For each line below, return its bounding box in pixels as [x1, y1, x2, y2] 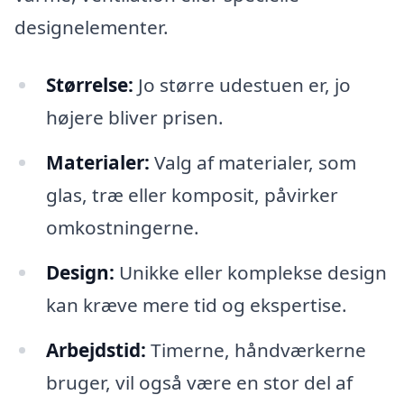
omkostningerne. [45, 214, 199, 240]
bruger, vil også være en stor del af [45, 369, 353, 395]
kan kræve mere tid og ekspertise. [45, 291, 347, 317]
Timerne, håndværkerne [145, 336, 366, 363]
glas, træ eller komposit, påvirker [45, 181, 338, 207]
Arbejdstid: [45, 336, 146, 363]
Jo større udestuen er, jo [133, 72, 351, 98]
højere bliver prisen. [45, 105, 224, 131]
